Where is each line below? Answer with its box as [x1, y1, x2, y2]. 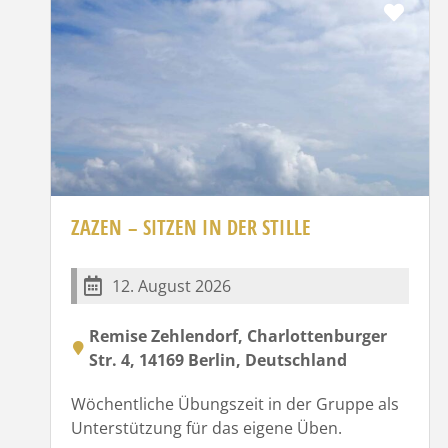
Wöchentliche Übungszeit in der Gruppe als [71, 392, 399, 415]
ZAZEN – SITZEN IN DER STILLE [71, 213, 311, 241]
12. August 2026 [112, 274, 231, 297]
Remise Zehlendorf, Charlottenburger [89, 324, 387, 347]
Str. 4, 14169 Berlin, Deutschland [89, 348, 347, 371]
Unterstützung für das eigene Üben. [71, 416, 342, 439]
